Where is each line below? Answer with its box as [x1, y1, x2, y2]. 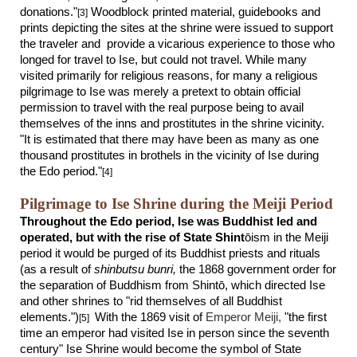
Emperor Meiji [206, 311, 279, 324]
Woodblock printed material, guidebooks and [88, 6, 321, 18]
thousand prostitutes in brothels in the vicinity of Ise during [20, 149, 320, 162]
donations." [20, 6, 78, 18]
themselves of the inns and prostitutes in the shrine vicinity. [20, 117, 325, 130]
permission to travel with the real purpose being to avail [20, 101, 304, 114]
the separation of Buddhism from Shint [20, 279, 219, 292]
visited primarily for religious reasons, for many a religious [20, 69, 319, 82]
